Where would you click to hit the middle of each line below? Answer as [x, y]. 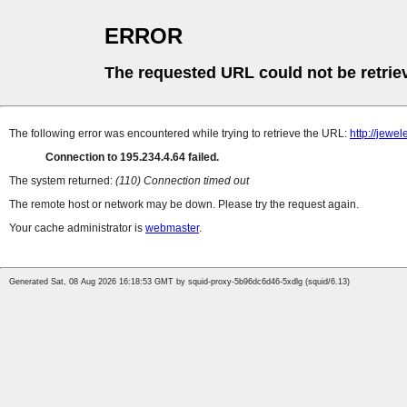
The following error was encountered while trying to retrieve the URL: [179, 134]
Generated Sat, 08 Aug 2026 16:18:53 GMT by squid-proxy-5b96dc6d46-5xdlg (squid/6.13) [179, 282]
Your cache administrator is [77, 228]
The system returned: [62, 181]
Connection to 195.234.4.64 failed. [132, 158]
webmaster [172, 228]
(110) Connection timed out [182, 181]
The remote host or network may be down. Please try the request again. [184, 205]
